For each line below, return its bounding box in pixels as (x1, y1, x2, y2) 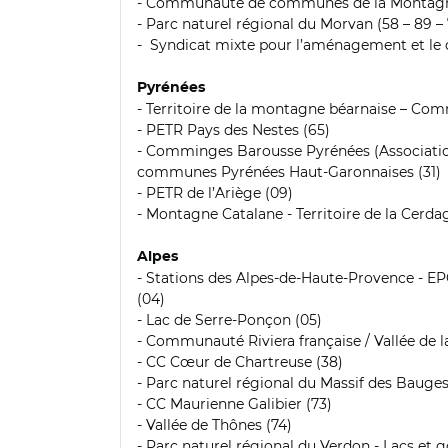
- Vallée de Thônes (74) (137, 415, 292, 434)
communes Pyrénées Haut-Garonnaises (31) (137, 162, 441, 181)
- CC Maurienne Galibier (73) (137, 394, 332, 413)
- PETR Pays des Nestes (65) (137, 120, 330, 139)
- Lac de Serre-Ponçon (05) (137, 310, 322, 329)
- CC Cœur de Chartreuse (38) (137, 352, 343, 371)
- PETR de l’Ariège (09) (137, 183, 293, 202)
